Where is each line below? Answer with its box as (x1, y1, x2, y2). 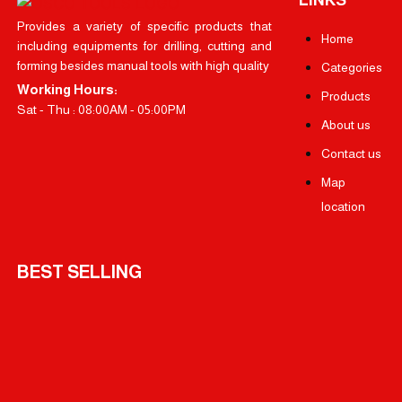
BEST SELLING (16, 262, 142, 283)
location (321, 198, 366, 214)
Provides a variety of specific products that (16, 18, 272, 33)
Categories (321, 59, 383, 74)
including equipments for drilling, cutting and (16, 38, 272, 53)
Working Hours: (16, 81, 118, 97)
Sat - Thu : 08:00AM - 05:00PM (16, 101, 186, 117)
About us (321, 117, 371, 132)
